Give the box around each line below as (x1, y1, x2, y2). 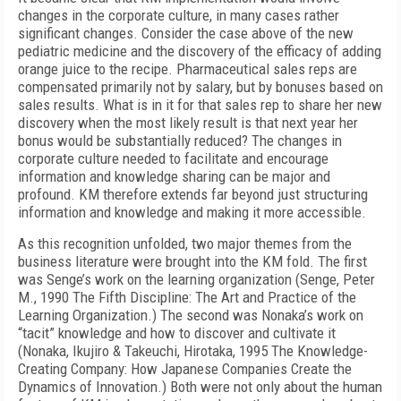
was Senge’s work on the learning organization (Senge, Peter (18, 270, 375, 288)
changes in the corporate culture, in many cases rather (18, 6, 339, 24)
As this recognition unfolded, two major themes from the (18, 235, 352, 252)
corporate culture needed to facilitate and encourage (18, 149, 328, 167)
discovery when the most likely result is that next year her (18, 114, 358, 132)
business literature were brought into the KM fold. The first (18, 252, 367, 270)
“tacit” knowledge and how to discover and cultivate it (18, 324, 336, 342)
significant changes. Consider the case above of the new (18, 24, 354, 42)
